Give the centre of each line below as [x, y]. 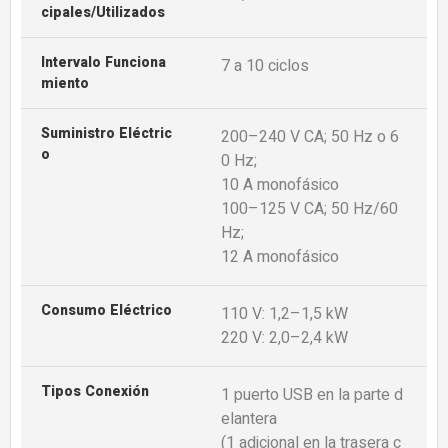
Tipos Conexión [94, 392]
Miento [64, 84]
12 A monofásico [279, 257]
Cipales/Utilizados [102, 13]
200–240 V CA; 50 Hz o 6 [309, 137]
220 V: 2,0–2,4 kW [284, 338]
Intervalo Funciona [103, 63]
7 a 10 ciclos [264, 66]
